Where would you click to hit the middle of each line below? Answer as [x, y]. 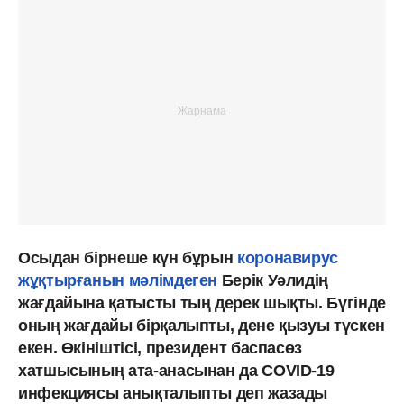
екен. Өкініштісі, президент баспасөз [161, 348]
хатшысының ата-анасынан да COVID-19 [176, 370]
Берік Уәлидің [273, 280]
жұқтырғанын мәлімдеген [118, 280]
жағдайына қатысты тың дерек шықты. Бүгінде [202, 303]
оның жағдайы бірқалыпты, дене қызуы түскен [202, 325]
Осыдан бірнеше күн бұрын [128, 257]
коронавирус [288, 257]
